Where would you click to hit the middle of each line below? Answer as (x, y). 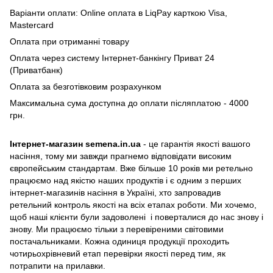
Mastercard (32, 25)
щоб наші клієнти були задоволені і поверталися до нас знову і (136, 217)
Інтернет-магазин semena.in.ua (75, 144)
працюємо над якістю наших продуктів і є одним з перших (126, 180)
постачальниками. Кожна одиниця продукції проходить (119, 241)
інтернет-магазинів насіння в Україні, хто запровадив (115, 192)
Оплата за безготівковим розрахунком (86, 86)
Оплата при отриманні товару (69, 41)
